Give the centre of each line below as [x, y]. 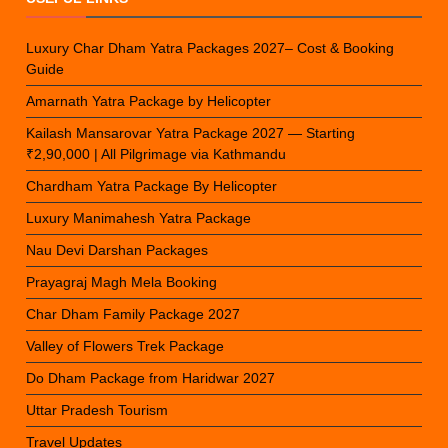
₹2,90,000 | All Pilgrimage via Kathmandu [156, 154]
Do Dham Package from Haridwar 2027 [151, 378]
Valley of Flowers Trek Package [125, 346]
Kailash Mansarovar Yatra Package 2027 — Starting [191, 133]
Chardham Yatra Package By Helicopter [152, 186]
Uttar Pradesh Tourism [97, 410]
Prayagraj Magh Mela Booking [122, 282]
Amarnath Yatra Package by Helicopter [149, 101]
